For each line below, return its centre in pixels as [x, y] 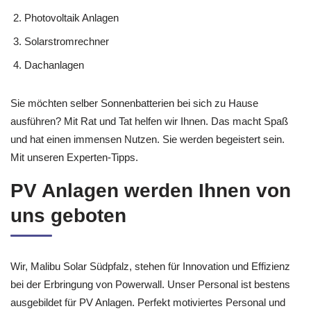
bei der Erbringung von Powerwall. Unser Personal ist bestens [150, 284]
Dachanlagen [54, 65]
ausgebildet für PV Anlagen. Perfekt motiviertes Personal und [148, 302]
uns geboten [68, 215]
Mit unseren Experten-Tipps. [74, 157]
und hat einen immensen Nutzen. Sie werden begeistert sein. [148, 139]
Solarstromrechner [67, 41]
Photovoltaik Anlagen [72, 18]
